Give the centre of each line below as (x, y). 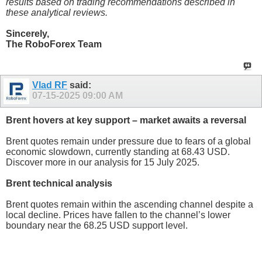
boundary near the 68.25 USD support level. (97, 226)
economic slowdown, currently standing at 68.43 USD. (118, 152)
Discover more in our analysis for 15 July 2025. (103, 163)
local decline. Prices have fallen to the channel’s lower (118, 215)
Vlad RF (50, 85)
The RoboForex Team (54, 44)
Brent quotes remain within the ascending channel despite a (130, 205)
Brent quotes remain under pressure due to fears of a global (128, 142)
